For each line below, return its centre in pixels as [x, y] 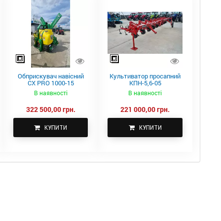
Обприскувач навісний [51, 76]
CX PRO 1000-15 [51, 83]
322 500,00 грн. [51, 110]
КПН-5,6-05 [145, 83]
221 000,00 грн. [145, 110]
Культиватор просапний [145, 76]
